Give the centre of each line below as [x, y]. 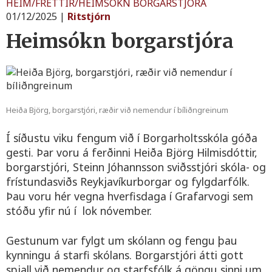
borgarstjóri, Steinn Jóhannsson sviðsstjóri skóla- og [136, 167]
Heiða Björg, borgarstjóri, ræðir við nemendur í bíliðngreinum [117, 110]
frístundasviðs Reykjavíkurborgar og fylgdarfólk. [128, 181]
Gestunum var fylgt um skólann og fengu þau [122, 240]
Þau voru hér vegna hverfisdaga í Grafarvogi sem [130, 196]
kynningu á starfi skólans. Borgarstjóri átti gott [125, 255]
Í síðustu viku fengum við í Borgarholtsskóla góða [132, 138]
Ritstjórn [89, 16]
